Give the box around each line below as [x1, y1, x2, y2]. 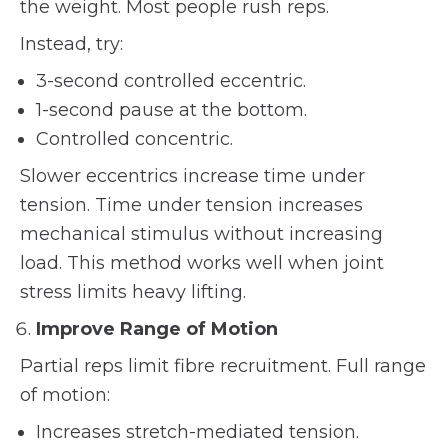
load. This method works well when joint [20, 252, 384, 274]
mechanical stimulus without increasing [20, 223, 383, 245]
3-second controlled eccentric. [36, 70, 306, 92]
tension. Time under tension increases [20, 194, 363, 216]
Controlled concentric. [36, 128, 233, 150]
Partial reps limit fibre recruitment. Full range [20, 355, 426, 377]
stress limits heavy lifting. [20, 281, 246, 303]
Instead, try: [20, 33, 123, 55]
